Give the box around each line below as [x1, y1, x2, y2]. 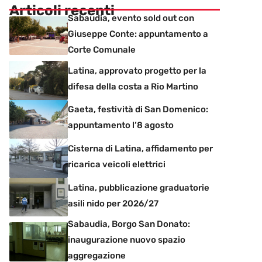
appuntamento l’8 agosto [68, 120, 174, 131]
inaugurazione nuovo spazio [68, 235, 185, 246]
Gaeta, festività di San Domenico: [68, 104, 208, 115]
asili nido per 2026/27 [68, 198, 158, 209]
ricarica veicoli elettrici [68, 159, 166, 170]
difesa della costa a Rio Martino [68, 81, 198, 92]
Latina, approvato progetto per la [68, 65, 206, 76]
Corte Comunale [68, 44, 136, 55]
